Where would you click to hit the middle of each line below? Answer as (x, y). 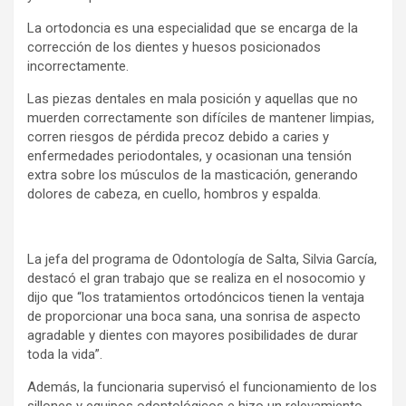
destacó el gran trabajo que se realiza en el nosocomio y (196, 278)
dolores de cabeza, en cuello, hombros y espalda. (174, 193)
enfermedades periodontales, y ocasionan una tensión (189, 155)
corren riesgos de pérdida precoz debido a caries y (178, 136)
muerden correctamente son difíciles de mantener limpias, (201, 117)
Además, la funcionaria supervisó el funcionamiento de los (202, 387)
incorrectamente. (78, 66)
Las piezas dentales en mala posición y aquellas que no (193, 98)
